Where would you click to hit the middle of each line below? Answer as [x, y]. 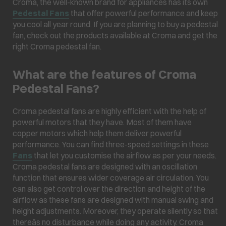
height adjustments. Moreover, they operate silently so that [115, 211]
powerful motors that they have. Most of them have [102, 122]
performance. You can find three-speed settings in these [111, 144]
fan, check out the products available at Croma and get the [115, 35]
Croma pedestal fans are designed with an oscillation [105, 166]
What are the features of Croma [104, 74]
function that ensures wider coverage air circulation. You [111, 177]
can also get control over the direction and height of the [109, 188]
